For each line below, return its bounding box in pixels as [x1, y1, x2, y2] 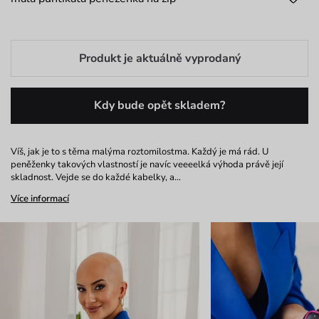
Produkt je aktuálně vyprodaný [78, 51, 241, 67]
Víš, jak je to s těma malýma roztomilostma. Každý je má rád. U [11, 145, 268, 159]
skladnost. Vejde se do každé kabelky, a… [11, 171, 181, 184]
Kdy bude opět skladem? [94, 98, 225, 114]
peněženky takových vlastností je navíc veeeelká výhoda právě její [11, 158, 283, 172]
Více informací [11, 192, 69, 206]
